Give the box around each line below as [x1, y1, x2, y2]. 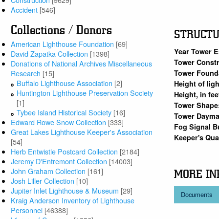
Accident [11, 4, 38, 15]
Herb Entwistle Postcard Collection [11, 146, 118, 157]
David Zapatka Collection [11, 48, 88, 59]
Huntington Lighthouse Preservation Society [17, 88, 153, 98]
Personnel [11, 205, 43, 216]
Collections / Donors [11, 23, 112, 38]
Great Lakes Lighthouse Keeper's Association [11, 127, 153, 137]
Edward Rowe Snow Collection [11, 117, 107, 128]
